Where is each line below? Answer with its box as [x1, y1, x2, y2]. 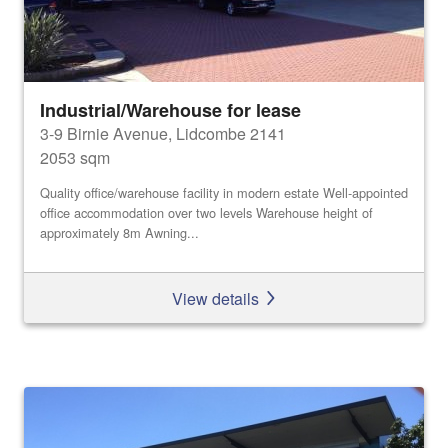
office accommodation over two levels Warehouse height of [40, 202, 373, 222]
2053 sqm [40, 146, 110, 170]
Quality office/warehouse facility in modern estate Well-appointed [40, 182, 408, 202]
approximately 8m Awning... [40, 222, 199, 242]
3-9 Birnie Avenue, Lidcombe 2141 [40, 122, 286, 146]
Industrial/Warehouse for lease [40, 97, 301, 124]
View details [171, 286, 263, 310]
